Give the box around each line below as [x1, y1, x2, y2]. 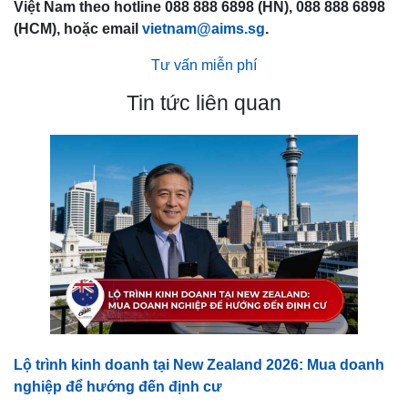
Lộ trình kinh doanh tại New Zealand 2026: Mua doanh [14, 356, 384, 372]
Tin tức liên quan [127, 92, 281, 116]
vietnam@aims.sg [142, 21, 265, 37]
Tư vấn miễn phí [151, 57, 257, 74]
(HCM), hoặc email [14, 21, 142, 37]
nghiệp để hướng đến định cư [14, 378, 222, 394]
